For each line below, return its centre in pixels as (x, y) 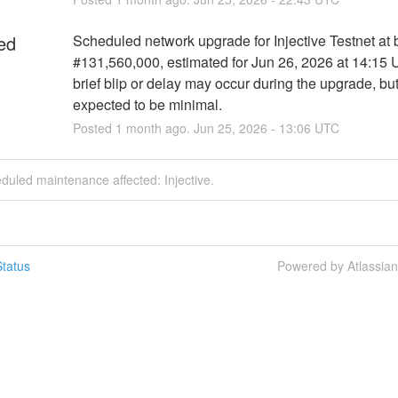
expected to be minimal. (147, 104)
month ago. (158, 127)
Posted (94, 127)
